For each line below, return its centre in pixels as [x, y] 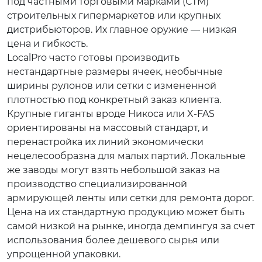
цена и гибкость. [47, 44]
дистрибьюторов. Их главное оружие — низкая [122, 30]
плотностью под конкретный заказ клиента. [114, 100]
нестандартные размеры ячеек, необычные [115, 72]
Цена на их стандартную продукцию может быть [126, 212]
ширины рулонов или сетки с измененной [112, 86]
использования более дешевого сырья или [113, 240]
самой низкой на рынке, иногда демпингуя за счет [131, 226]
